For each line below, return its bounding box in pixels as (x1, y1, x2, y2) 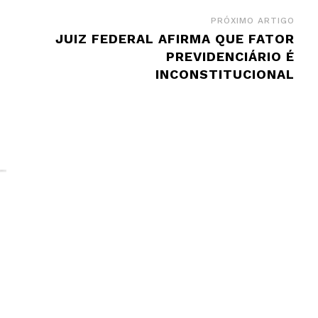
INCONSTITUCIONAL (155, 66, 295, 82)
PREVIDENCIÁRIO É (165, 48, 295, 64)
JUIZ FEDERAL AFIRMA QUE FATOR (55, 31, 295, 46)
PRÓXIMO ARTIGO (210, 15, 295, 26)
